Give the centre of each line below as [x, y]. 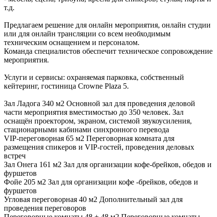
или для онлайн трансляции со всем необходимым [87, 33]
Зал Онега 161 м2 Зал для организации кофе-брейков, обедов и [108, 164]
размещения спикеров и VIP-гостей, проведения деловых [99, 147]
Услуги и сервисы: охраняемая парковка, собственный [94, 77]
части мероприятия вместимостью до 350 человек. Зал [94, 112]
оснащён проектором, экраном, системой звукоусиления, [98, 121]
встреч [15, 155]
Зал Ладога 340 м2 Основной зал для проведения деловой [100, 103]
